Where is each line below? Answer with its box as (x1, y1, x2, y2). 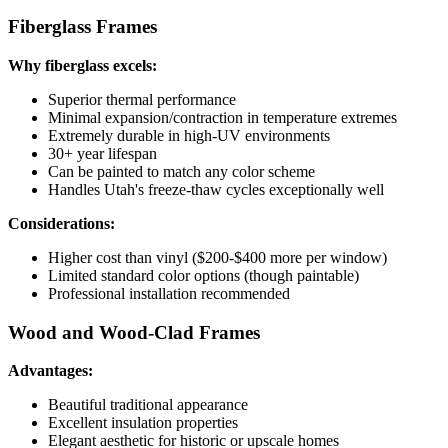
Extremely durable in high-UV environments (48, 126, 330, 144)
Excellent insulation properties (48, 414, 238, 432)
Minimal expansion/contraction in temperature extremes (48, 108, 397, 126)
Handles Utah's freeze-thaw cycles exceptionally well (48, 180, 384, 198)
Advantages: (8, 362, 93, 380)
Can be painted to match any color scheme (48, 162, 315, 180)
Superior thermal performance (48, 90, 236, 108)
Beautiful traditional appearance (48, 396, 248, 414)
